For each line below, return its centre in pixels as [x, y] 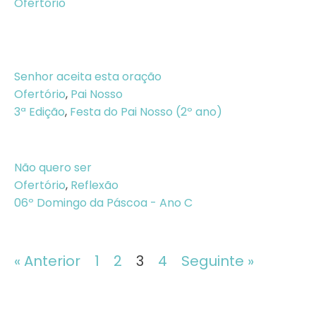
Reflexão [95, 185]
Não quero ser [53, 168]
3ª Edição [39, 112]
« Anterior [47, 261]
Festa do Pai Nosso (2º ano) [146, 112]
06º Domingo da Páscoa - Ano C [103, 203]
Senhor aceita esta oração [88, 77]
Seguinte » [218, 261]
